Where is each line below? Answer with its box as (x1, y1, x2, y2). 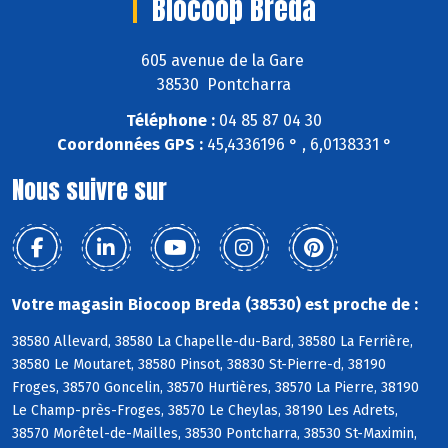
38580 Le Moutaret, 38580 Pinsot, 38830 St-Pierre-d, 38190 (12, 356, 386, 374)
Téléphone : (126, 111, 215, 131)
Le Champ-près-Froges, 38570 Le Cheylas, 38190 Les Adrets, (12, 402, 398, 420)
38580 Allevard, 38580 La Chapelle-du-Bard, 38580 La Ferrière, (12, 333, 413, 351)
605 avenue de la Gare (140, 50, 308, 70)
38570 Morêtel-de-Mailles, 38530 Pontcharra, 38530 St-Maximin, (12, 425, 417, 443)
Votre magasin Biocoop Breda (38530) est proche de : (12, 295, 418, 315)
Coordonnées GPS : (56, 135, 203, 155)
